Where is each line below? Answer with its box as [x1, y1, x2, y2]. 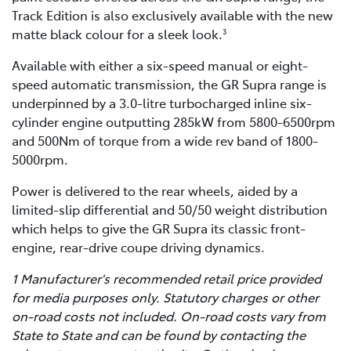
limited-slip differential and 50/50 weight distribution [12, 201, 327, 219]
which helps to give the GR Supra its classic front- [12, 219, 306, 237]
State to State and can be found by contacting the [12, 326, 306, 344]
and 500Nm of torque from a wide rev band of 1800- [12, 132, 318, 150]
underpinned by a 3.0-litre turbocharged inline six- [12, 94, 312, 112]
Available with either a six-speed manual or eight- [12, 56, 308, 74]
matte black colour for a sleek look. [12, 25, 223, 43]
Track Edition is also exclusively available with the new [12, 6, 333, 24]
